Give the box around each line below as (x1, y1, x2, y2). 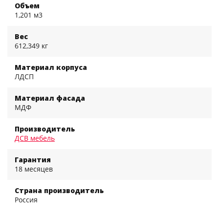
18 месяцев (15, 164, 53, 174)
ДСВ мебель (15, 133, 55, 143)
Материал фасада (15, 93, 85, 103)
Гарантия (15, 154, 51, 164)
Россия (15, 195, 38, 204)
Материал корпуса (15, 62, 87, 72)
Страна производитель (15, 185, 104, 195)
